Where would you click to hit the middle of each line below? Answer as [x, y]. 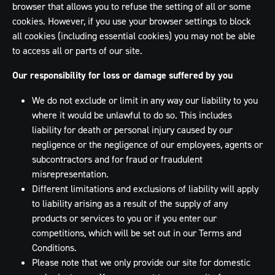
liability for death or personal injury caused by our [132, 130]
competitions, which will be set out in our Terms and [137, 233]
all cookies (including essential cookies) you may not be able [134, 36]
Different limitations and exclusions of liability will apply [145, 188]
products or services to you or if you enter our [124, 218]
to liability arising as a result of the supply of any [130, 203]
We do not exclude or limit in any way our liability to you [145, 100]
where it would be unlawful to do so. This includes [132, 115]
